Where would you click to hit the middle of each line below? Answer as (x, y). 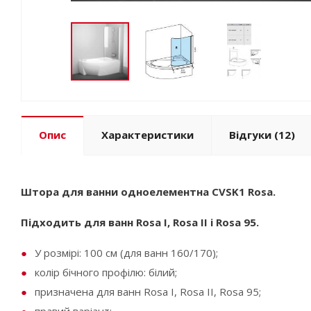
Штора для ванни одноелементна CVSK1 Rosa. (148, 192)
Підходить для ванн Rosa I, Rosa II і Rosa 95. (140, 222)
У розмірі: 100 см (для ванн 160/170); (126, 253)
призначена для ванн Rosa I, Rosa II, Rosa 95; (148, 292)
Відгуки (250, 135)
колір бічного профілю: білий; (106, 272)
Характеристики (148, 135)
